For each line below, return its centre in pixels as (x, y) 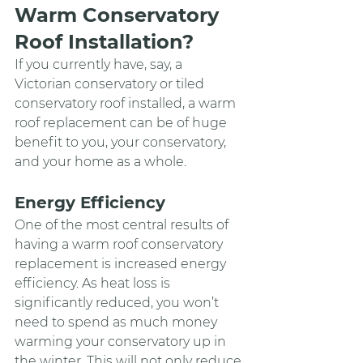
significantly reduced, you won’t (118, 302)
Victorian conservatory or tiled (111, 83)
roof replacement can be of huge (122, 122)
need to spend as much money (117, 322)
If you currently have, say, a (100, 64)
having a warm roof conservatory (120, 244)
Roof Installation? (104, 41)
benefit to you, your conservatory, (122, 142)
